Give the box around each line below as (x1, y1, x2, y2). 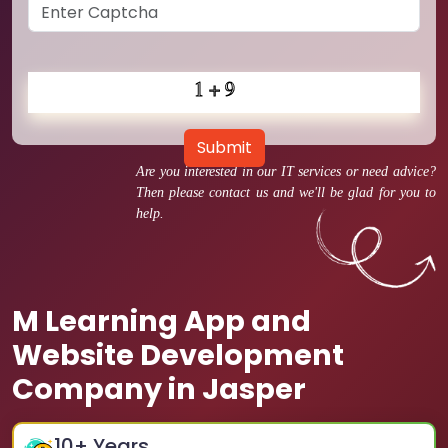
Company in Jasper (12, 369, 306, 409)
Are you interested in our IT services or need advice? (136, 164, 436, 179)
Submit (196, 136, 252, 159)
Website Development (12, 335, 344, 375)
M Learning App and (12, 301, 311, 341)
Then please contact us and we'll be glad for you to (136, 185, 436, 200)
